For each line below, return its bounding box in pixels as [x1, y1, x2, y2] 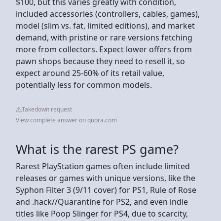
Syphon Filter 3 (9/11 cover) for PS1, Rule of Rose [16, 184, 196, 195]
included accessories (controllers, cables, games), [16, 8, 200, 19]
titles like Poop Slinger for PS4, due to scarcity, [16, 208, 188, 219]
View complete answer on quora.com [16, 115, 117, 124]
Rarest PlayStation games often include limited [16, 160, 190, 172]
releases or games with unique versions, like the [16, 172, 195, 184]
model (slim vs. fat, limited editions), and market [16, 20, 195, 31]
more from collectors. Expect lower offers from [16, 43, 192, 55]
